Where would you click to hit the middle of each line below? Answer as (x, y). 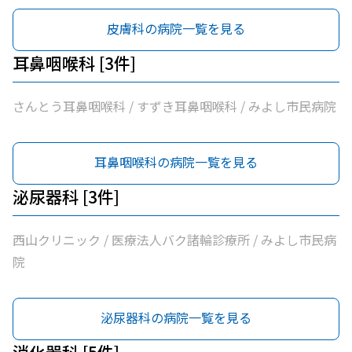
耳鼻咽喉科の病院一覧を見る (176, 162)
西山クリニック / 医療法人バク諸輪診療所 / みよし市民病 (174, 240)
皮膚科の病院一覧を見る (176, 28)
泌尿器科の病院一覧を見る (176, 317)
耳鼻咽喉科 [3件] (74, 63)
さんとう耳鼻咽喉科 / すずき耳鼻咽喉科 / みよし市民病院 (174, 106)
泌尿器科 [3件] (66, 196)
